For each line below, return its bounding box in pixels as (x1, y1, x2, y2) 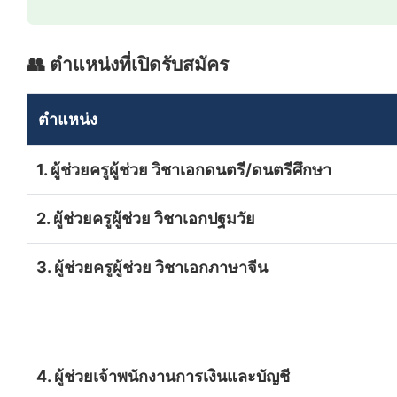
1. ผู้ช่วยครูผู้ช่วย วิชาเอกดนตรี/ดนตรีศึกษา (36, 160, 331, 179)
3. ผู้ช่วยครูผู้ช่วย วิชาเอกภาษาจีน (36, 257, 268, 276)
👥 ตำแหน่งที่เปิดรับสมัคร (27, 52, 229, 75)
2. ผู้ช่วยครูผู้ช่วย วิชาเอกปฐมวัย (36, 208, 255, 228)
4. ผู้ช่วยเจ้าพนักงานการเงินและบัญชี (36, 366, 290, 385)
